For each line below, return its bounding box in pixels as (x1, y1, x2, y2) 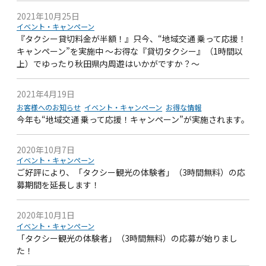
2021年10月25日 (17, 10, 80, 23)
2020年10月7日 (17, 144, 75, 156)
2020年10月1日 (17, 209, 75, 221)
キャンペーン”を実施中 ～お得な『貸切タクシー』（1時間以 (17, 45, 243, 58)
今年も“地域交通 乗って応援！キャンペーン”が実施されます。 (17, 113, 249, 125)
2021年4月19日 (17, 88, 75, 100)
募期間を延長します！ (17, 179, 100, 191)
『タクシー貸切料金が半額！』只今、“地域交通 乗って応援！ (17, 33, 246, 45)
